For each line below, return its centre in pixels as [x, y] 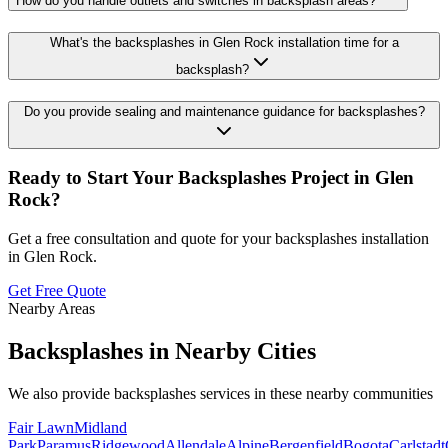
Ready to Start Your [93, 178]
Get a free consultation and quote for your [139, 238]
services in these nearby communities [314, 393]
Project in [330, 178]
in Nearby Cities [229, 350]
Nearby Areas [51, 308]
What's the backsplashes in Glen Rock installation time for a [224, 42]
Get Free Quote [57, 290]
